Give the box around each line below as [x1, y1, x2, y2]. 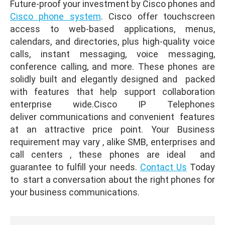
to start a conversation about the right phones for [10, 174, 215, 185]
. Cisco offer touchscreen [100, 11, 215, 22]
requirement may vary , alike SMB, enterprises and [10, 137, 215, 147]
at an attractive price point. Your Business [10, 124, 215, 135]
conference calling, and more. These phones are [10, 61, 215, 72]
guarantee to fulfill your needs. [10, 162, 140, 172]
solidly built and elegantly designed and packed [10, 74, 215, 84]
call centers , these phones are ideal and [10, 149, 215, 160]
